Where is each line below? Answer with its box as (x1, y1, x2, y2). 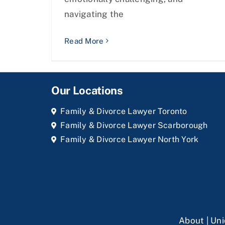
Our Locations (51, 84, 123, 97)
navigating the (64, 9, 124, 19)
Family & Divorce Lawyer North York (60, 135, 199, 145)
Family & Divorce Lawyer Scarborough (60, 121, 208, 131)
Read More (64, 36, 104, 45)
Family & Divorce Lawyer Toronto (60, 106, 187, 117)
